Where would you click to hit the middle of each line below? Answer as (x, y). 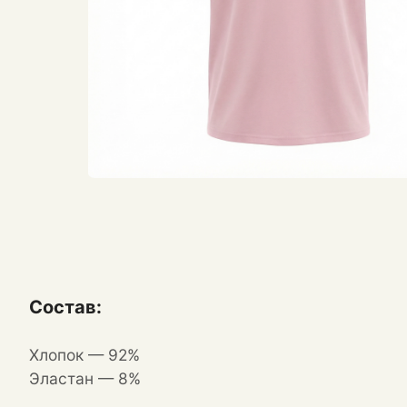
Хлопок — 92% (84, 355)
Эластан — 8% (85, 378)
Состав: (65, 307)
